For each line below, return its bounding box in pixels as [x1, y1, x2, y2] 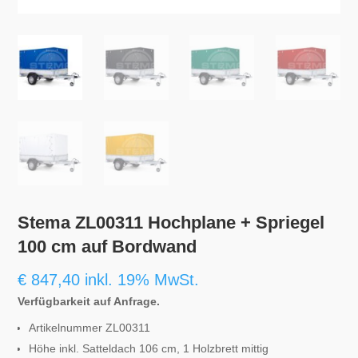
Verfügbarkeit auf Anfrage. [18, 295, 161, 308]
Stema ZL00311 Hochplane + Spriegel [18, 213, 325, 233]
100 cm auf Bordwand [18, 237, 197, 257]
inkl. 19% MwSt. [85, 271, 200, 289]
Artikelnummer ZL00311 [29, 321, 151, 335]
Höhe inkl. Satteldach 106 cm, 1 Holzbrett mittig [29, 342, 269, 356]
